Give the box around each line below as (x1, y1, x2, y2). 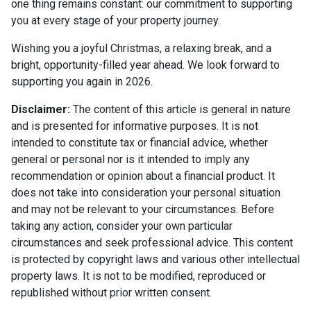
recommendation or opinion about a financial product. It (11, 169, 275, 183)
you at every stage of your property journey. (11, 13, 220, 27)
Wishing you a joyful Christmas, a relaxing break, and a (11, 41, 271, 55)
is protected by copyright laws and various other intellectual (11, 252, 300, 266)
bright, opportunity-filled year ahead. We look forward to (11, 58, 280, 72)
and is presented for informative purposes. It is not (11, 119, 258, 133)
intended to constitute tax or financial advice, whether (11, 135, 268, 149)
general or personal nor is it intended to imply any (11, 152, 250, 166)
